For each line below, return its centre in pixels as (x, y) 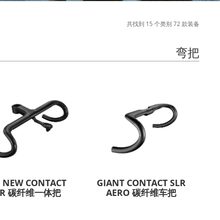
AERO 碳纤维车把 (141, 193)
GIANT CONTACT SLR (141, 183)
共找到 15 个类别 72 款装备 (163, 24)
